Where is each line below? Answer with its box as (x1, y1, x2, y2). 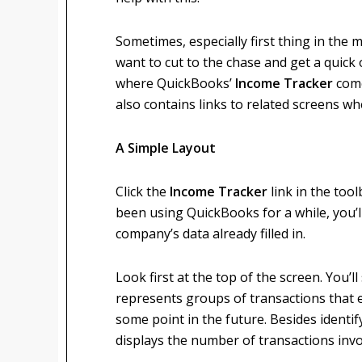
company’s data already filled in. (116, 225, 305, 242)
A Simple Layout (116, 139, 216, 157)
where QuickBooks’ (116, 74, 235, 92)
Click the (116, 183, 170, 200)
